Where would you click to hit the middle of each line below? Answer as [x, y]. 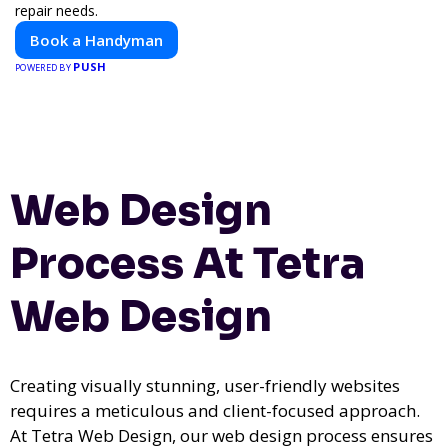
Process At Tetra [187, 263]
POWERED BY [44, 67]
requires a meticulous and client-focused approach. [215, 410]
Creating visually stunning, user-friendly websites [205, 385]
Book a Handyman [96, 39]
